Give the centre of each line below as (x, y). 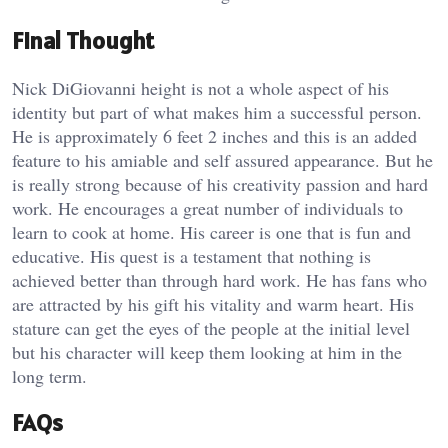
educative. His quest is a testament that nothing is (191, 255)
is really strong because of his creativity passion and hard (220, 183)
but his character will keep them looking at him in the (207, 351)
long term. (49, 375)
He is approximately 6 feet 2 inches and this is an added (214, 135)
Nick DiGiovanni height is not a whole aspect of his (200, 87)
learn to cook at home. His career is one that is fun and (211, 231)
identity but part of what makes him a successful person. (217, 111)
